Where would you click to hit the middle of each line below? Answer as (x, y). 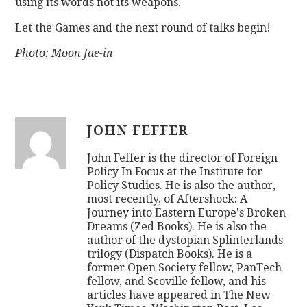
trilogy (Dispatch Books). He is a (170, 254)
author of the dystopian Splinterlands (185, 240)
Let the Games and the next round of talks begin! (143, 27)
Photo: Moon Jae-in (64, 53)
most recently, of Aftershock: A (168, 199)
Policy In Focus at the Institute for (175, 171)
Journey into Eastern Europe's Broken (187, 212)
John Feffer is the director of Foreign (183, 158)
